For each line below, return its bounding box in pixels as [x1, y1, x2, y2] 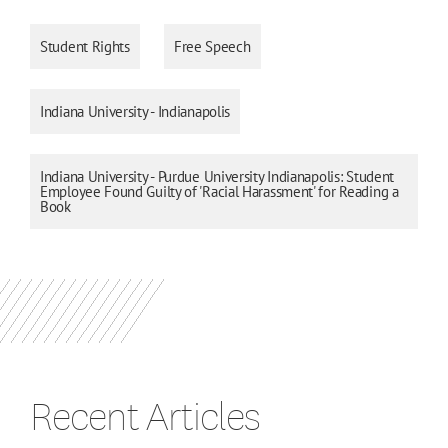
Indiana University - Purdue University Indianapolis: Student [40, 166, 395, 186]
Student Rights [40, 36, 130, 56]
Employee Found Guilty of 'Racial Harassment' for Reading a [40, 181, 399, 201]
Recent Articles [30, 388, 260, 441]
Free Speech [173, 36, 251, 56]
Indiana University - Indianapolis [40, 101, 231, 121]
